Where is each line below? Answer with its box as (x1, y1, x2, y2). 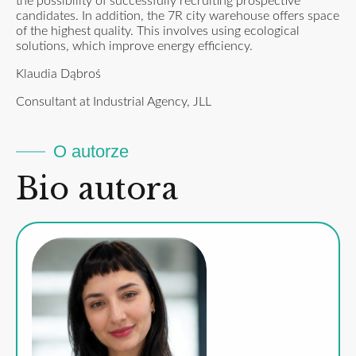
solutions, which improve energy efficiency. (16, 40, 253, 53)
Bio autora (16, 170, 178, 208)
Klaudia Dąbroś (16, 68, 101, 81)
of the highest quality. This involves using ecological (16, 25, 300, 38)
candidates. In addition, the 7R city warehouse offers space (16, 10, 339, 23)
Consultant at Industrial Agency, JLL (16, 95, 211, 109)
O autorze (53, 141, 129, 162)
